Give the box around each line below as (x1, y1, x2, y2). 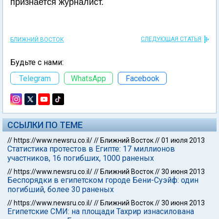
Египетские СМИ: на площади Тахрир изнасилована (7, 207, 194, 216)
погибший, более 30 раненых (7, 185, 114, 194)
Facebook (125, 73, 159, 83)
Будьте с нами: (10, 58, 64, 67)
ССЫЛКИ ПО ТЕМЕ (7, 120, 83, 130)
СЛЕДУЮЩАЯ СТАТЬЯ (141, 36, 201, 43)
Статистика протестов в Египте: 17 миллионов (7, 144, 175, 153)
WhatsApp (71, 73, 106, 83)
